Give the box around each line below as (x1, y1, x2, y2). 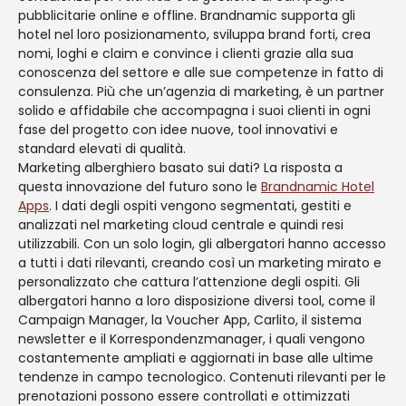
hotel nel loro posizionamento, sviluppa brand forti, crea (18, 25, 371, 44)
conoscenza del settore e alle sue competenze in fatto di (18, 63, 383, 82)
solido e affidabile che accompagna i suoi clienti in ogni (18, 101, 371, 121)
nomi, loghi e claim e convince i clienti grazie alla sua (18, 44, 353, 63)
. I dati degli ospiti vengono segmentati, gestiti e (49, 197, 352, 216)
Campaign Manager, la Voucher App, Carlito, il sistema (18, 311, 362, 330)
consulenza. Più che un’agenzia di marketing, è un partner (18, 82, 384, 101)
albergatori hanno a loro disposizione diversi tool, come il (18, 292, 375, 311)
